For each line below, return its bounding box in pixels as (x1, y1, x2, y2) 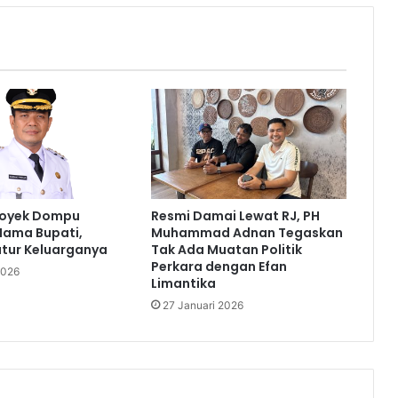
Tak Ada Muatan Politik (150, 241, 302, 259)
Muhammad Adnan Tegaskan (150, 224, 343, 243)
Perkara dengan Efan (150, 258, 287, 276)
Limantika (150, 275, 216, 293)
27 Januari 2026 (162, 298, 243, 313)
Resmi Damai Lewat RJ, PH (150, 207, 320, 226)
